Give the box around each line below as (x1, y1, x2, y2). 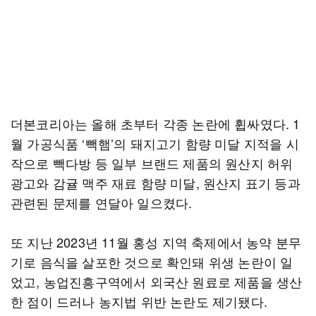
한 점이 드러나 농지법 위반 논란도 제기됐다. (11, 292, 267, 310)
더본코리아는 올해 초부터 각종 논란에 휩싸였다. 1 (11, 114, 300, 133)
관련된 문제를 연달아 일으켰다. (11, 193, 193, 212)
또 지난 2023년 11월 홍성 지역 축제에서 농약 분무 (11, 233, 302, 251)
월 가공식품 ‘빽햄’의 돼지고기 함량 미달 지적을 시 (11, 134, 299, 152)
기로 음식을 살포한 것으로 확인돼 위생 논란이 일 (11, 253, 293, 271)
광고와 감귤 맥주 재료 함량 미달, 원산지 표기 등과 (11, 174, 300, 192)
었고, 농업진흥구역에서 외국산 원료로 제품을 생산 (11, 272, 303, 291)
